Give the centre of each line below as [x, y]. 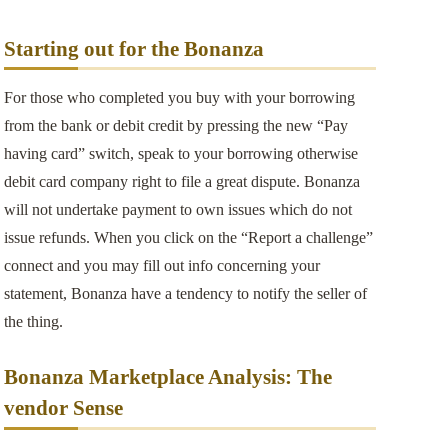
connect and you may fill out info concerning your [161, 265]
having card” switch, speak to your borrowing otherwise [180, 153]
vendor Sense [63, 407]
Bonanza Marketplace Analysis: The [167, 376]
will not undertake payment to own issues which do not [177, 209]
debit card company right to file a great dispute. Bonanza [181, 181]
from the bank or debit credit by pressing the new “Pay [175, 125]
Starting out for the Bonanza [133, 48]
